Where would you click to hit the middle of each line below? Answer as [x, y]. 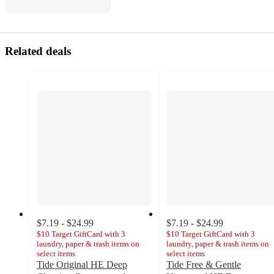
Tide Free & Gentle [204, 264]
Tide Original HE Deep [82, 264]
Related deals [38, 51]
